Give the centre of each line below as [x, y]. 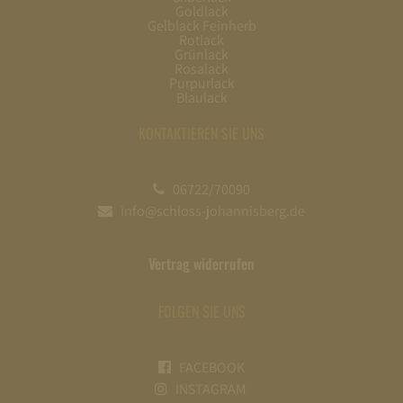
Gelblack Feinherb [201, 26]
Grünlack [201, 55]
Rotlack [201, 40]
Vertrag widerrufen [201, 264]
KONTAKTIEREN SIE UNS [201, 134]
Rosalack [201, 69]
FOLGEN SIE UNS [201, 312]
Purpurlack [201, 84]
